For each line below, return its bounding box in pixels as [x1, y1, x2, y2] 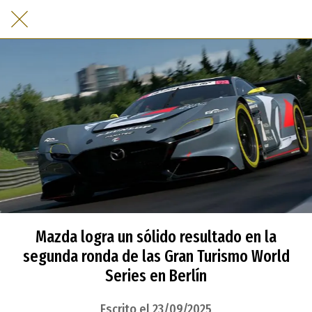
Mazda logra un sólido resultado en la [36, 227, 276, 247]
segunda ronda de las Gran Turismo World [22, 247, 290, 266]
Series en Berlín [105, 266, 207, 286]
